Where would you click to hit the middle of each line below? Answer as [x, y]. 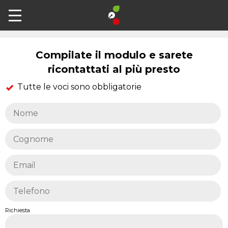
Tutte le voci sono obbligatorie [78, 87]
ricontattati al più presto [114, 69]
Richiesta [18, 210]
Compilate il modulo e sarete [114, 55]
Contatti [114, 17]
